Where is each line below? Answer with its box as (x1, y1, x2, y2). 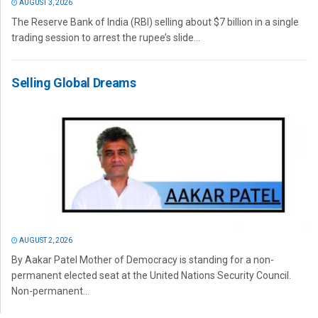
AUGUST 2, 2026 (18, 236, 72, 244)
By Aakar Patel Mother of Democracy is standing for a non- (11, 253, 274, 265)
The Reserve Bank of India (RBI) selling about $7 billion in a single (11, 16, 299, 28)
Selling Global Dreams (11, 75, 136, 90)
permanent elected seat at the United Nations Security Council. (11, 269, 291, 281)
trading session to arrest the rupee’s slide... (11, 31, 200, 43)
